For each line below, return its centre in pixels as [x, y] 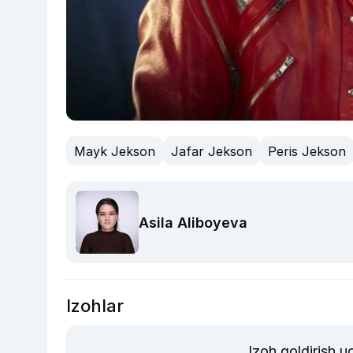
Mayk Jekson [115, 151]
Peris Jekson [307, 151]
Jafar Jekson [212, 151]
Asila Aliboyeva [193, 222]
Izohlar [95, 306]
